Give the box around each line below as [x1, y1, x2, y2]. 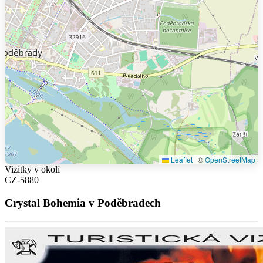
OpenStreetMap [205, 154, 255, 165]
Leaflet [169, 154, 193, 165]
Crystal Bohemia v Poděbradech [5, 196, 161, 209]
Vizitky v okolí [5, 164, 60, 175]
